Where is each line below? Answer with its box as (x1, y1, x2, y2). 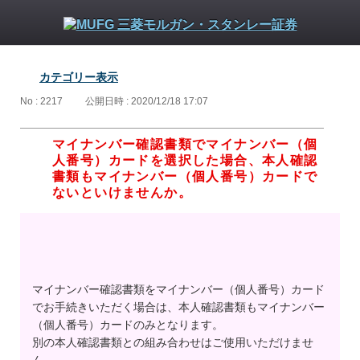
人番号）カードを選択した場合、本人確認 (52, 153, 318, 168)
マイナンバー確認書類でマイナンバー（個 (52, 137, 318, 152)
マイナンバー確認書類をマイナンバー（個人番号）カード (32, 283, 325, 297)
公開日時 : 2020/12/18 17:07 (85, 96, 208, 108)
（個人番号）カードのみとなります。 (32, 318, 223, 332)
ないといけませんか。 (52, 186, 192, 200)
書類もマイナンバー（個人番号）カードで (52, 170, 318, 184)
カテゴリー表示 (39, 71, 118, 84)
